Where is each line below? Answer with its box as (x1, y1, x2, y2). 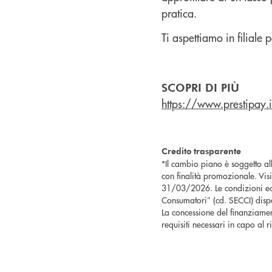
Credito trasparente (161, 144, 241, 157)
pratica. (161, 5, 200, 21)
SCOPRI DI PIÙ (161, 80, 243, 94)
